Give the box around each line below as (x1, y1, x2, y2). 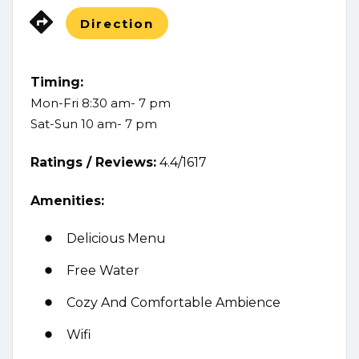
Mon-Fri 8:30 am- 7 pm (30, 95, 171, 111)
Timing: (30, 74, 83, 90)
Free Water (67, 262, 139, 278)
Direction (80, 15, 155, 31)
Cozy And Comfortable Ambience (67, 294, 280, 310)
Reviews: (95, 154, 156, 170)
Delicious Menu (67, 230, 166, 246)
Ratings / (30, 154, 95, 170)
